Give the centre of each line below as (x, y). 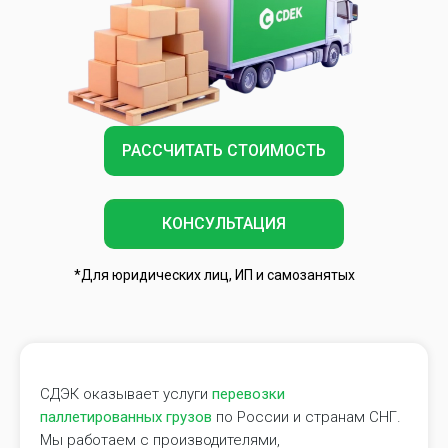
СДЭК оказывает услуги (126, 394)
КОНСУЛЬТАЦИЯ (224, 224)
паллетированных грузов (126, 417)
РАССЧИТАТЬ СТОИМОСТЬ (224, 151)
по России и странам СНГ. (306, 417)
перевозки (248, 394)
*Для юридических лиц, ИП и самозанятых (214, 275)
